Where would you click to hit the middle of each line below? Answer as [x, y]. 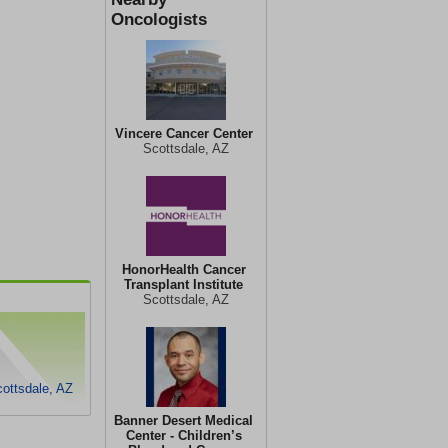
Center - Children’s [183, 435]
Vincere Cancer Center [183, 133]
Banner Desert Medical [183, 420]
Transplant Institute [183, 284]
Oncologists [159, 19]
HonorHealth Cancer [183, 269]
